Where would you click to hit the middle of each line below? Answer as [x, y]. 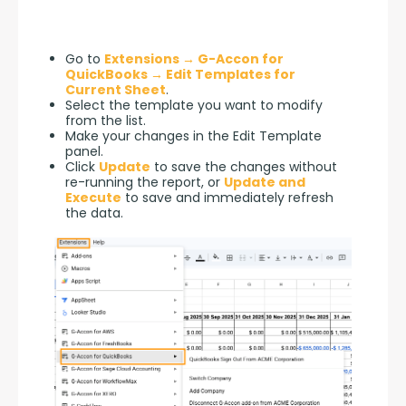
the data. [94, 213]
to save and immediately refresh [227, 197]
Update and [265, 182]
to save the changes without [244, 166]
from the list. [106, 120]
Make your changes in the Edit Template [193, 135]
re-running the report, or [145, 182]
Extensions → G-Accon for [194, 58]
